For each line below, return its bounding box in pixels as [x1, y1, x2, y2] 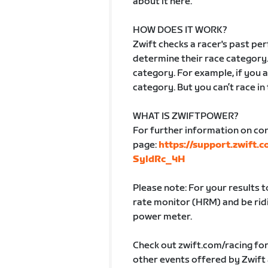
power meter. [132, 211, 192, 223]
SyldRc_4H [132, 154, 185, 165]
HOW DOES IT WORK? [132, 25, 227, 36]
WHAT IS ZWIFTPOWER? [132, 111, 239, 122]
